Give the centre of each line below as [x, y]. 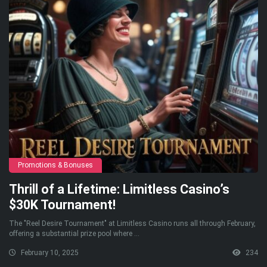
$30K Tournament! [62, 204]
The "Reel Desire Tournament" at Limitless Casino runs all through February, [132, 223]
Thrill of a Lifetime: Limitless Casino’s [119, 189]
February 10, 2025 [49, 252]
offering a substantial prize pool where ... [74, 233]
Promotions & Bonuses [55, 165]
